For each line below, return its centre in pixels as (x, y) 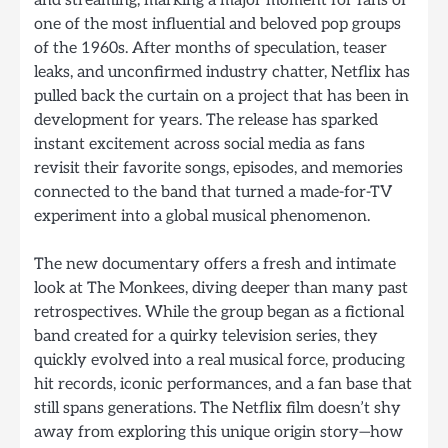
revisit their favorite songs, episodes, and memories (218, 168)
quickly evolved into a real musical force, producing (219, 360)
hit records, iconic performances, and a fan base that (223, 384)
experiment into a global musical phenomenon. (202, 216)
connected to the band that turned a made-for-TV (213, 192)
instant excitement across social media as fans (199, 144)
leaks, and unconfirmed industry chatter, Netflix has (222, 72)
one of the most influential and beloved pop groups (217, 24)
